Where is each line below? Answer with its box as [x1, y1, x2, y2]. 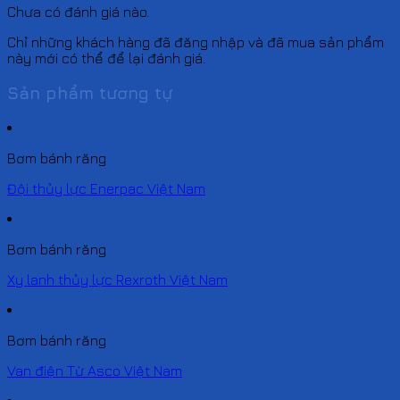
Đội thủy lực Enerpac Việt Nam [7, 179, 205, 196]
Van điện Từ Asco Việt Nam [7, 362, 182, 379]
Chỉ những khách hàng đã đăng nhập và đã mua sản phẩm [7, 34, 384, 51]
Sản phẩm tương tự [7, 83, 172, 104]
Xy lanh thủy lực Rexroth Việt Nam [7, 271, 228, 287]
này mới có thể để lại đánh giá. [7, 50, 205, 67]
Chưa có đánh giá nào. [7, 4, 149, 21]
